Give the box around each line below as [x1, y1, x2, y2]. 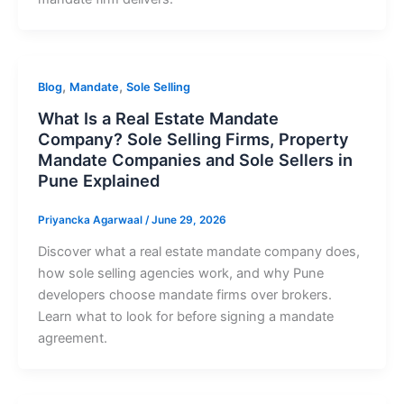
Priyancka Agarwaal [37, 213, 145, 226]
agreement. [37, 329, 107, 346]
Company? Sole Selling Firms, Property [37, 128, 349, 149]
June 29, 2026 [151, 213, 226, 226]
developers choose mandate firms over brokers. [37, 286, 332, 303]
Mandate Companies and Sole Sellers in [37, 149, 353, 170]
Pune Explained [37, 170, 160, 190]
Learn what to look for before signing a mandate [37, 308, 334, 325]
